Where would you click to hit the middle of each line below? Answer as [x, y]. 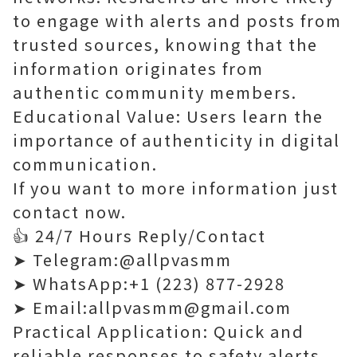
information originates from [138, 68]
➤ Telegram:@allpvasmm [122, 259]
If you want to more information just [176, 188]
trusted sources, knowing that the [165, 44]
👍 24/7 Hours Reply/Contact [139, 235]
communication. [85, 164]
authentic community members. [155, 92]
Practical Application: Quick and [159, 331]
